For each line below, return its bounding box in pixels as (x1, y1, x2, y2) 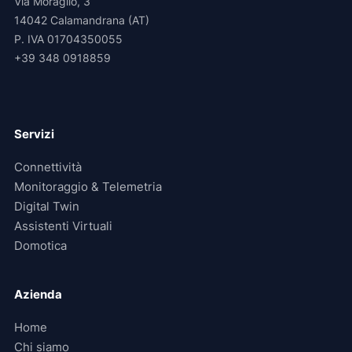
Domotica (14, 239, 67, 253)
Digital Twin (14, 200, 79, 214)
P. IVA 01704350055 (14, 32, 123, 46)
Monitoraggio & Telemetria (14, 180, 162, 194)
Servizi (14, 126, 54, 141)
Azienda (14, 287, 62, 302)
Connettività (14, 160, 82, 174)
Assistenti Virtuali (14, 219, 112, 233)
